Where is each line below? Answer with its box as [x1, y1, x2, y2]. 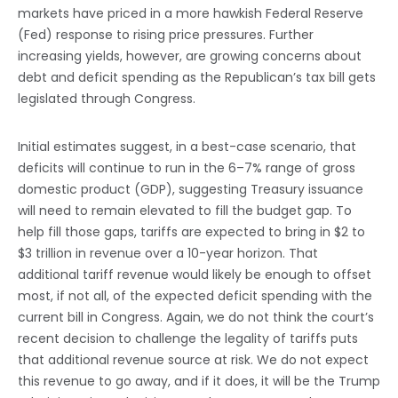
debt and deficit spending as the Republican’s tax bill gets [18, 68, 376, 87]
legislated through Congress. [18, 90, 195, 108]
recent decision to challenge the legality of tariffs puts [18, 330, 358, 348]
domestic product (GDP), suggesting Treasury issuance [18, 180, 363, 199]
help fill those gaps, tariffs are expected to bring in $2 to [18, 223, 365, 242]
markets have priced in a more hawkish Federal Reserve [18, 4, 363, 23]
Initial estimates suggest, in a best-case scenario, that [18, 138, 356, 156]
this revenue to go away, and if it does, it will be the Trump [18, 372, 380, 391]
